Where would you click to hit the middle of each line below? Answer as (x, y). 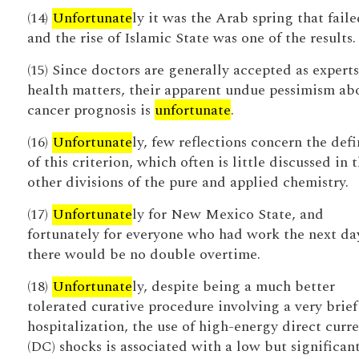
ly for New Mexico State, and (228, 214)
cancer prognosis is (91, 110)
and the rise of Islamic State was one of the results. (191, 38)
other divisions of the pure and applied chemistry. (188, 182)
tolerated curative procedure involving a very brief (192, 307)
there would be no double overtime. (143, 254)
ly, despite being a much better (233, 286)
